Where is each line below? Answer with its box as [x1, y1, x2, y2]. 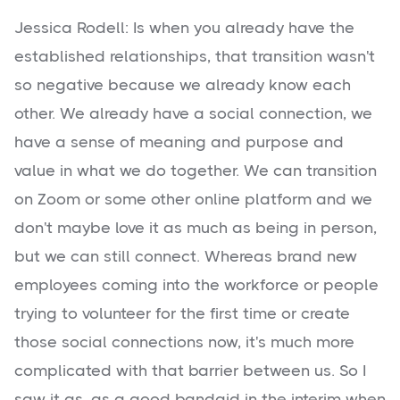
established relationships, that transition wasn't [14, 47, 375, 66]
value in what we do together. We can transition [14, 162, 377, 180]
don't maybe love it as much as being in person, [14, 219, 377, 237]
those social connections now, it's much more [14, 333, 354, 352]
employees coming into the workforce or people [14, 276, 379, 295]
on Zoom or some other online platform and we [14, 190, 372, 209]
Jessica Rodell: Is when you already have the [14, 19, 354, 37]
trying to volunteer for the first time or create [14, 304, 350, 323]
